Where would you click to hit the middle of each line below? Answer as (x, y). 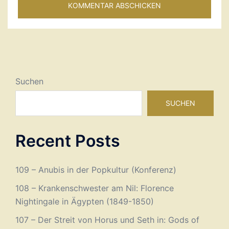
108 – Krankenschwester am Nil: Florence (95, 188)
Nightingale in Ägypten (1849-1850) (85, 201)
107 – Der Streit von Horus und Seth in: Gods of (107, 220)
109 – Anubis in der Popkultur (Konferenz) (96, 170)
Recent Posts (68, 141)
